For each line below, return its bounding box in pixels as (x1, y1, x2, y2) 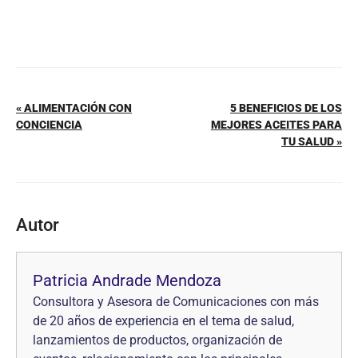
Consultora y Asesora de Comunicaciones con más (33, 293, 319, 309)
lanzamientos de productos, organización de (33, 332, 282, 348)
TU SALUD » (281, 134, 342, 148)
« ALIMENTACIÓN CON (16, 101, 132, 114)
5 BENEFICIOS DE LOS (230, 101, 342, 114)
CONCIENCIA (16, 117, 82, 131)
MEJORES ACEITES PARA (211, 117, 342, 131)
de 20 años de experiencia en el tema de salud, (33, 312, 294, 328)
